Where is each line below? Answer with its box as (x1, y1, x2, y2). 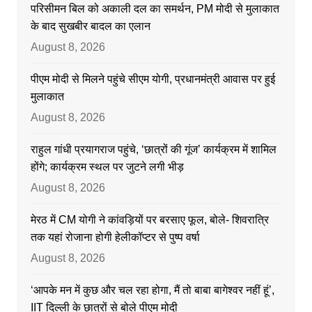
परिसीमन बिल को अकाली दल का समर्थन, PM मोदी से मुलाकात (30, 3, 279, 15)
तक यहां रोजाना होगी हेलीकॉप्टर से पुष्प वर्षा (30, 231, 200, 244)
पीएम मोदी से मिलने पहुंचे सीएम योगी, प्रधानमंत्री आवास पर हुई (30, 73, 275, 86)
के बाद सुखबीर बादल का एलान (30, 20, 150, 33)
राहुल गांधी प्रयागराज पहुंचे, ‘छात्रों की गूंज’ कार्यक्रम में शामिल (30, 143, 276, 156)
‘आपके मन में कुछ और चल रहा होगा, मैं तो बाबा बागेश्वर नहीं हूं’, (30, 284, 274, 297)
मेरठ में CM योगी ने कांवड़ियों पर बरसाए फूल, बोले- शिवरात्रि (30, 214, 269, 226)
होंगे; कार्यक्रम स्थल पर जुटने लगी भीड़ (30, 161, 184, 173)
